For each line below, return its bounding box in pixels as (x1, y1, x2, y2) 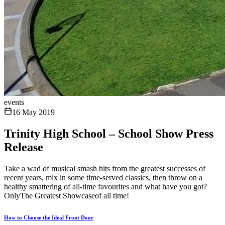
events (4, 98, 24, 106)
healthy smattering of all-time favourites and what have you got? (4, 182, 207, 191)
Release (4, 140, 43, 154)
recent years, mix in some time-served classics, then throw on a (4, 173, 202, 182)
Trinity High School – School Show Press (4, 127, 213, 140)
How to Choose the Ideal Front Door (4, 214, 93, 220)
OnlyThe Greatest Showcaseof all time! (4, 191, 129, 200)
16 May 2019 (12, 108, 55, 117)
